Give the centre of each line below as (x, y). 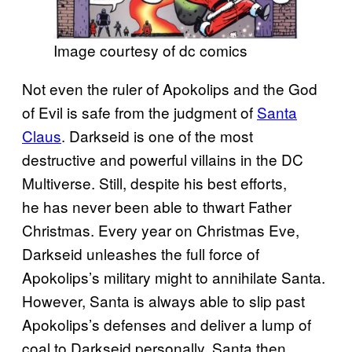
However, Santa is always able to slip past (163, 300)
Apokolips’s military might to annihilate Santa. (174, 277)
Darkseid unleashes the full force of (141, 253)
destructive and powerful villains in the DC (163, 159)
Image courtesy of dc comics (150, 49)
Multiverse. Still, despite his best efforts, (154, 182)
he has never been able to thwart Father (157, 206)
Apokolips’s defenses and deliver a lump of (167, 324)
